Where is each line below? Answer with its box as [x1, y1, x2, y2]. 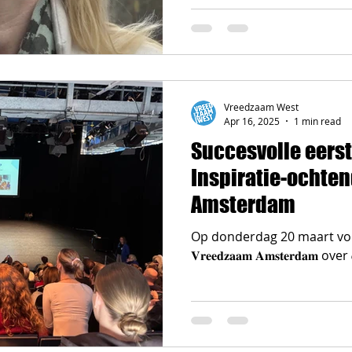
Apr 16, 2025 [224, 114, 280, 127]
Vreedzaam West [224, 101, 299, 113]
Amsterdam [191, 190, 295, 218]
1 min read [294, 114, 341, 127]
